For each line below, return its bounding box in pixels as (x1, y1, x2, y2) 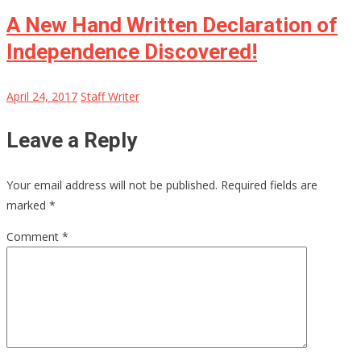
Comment (6, 229, 62, 245)
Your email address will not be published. (6, 177, 218, 193)
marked (6, 197, 49, 214)
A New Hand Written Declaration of (6, 13, 338, 38)
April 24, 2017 (6, 89, 77, 105)
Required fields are (221, 177, 317, 193)
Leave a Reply (6, 128, 137, 153)
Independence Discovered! (6, 39, 257, 64)
